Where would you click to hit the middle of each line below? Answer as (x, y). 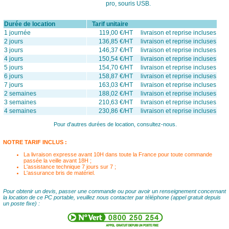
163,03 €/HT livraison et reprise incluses (157, 85)
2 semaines (20, 94)
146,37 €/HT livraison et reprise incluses (157, 50)
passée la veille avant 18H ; (57, 161)
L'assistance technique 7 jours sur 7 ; (70, 167)
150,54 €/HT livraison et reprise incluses (157, 59)
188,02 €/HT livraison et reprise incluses (157, 94)
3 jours (13, 50)
